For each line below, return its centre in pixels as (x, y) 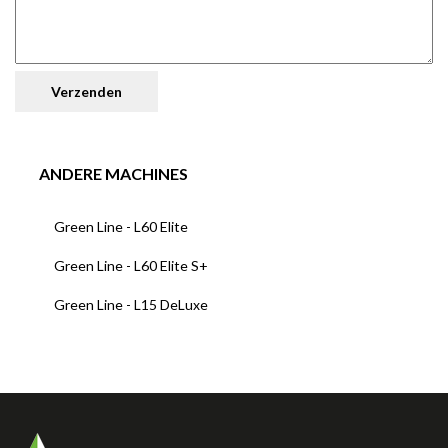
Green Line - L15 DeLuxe (131, 304)
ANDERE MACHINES (113, 173)
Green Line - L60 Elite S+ (131, 265)
